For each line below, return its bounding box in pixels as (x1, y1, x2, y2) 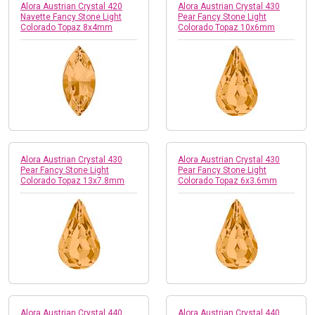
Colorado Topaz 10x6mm (178, 22, 275, 32)
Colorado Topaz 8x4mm (20, 22, 112, 32)
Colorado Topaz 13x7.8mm (20, 175, 124, 186)
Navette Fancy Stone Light (20, 11, 122, 22)
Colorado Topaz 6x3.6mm (178, 175, 277, 186)
